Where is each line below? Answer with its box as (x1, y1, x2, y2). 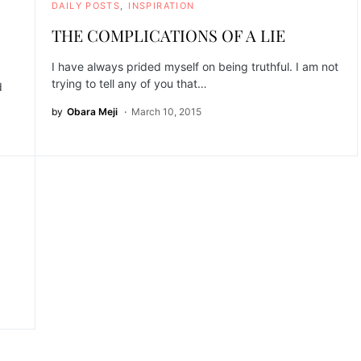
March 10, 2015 (131, 106, 201, 118)
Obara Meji (67, 106, 118, 118)
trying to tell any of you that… (52, 77, 207, 90)
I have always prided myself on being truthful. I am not (52, 60, 338, 73)
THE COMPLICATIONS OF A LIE (52, 24, 285, 46)
